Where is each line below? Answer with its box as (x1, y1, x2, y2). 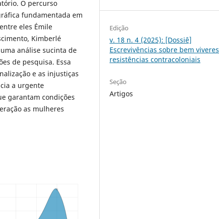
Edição (109, 23, 129, 32)
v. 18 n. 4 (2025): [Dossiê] (109, 35, 192, 44)
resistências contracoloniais (109, 54, 201, 64)
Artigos (109, 88, 133, 98)
